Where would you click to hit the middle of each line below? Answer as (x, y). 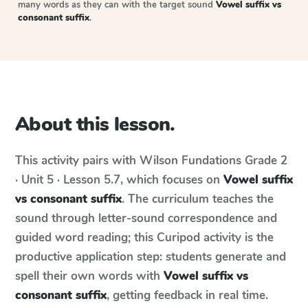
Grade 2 (266, 161)
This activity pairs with (77, 161)
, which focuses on (172, 180)
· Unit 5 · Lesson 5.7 (68, 180)
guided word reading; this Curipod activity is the (144, 238)
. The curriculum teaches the (198, 199)
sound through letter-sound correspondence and (146, 218)
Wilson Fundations (190, 161)
